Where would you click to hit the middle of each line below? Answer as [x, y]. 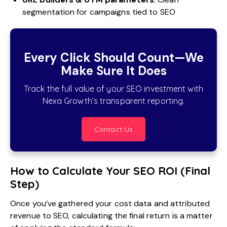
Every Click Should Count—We [113, 57]
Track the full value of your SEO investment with [113, 88]
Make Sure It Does [113, 70]
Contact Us [113, 129]
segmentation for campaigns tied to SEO [99, 12]
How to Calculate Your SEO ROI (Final [110, 171]
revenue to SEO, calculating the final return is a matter [111, 215]
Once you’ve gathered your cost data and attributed [110, 203]
